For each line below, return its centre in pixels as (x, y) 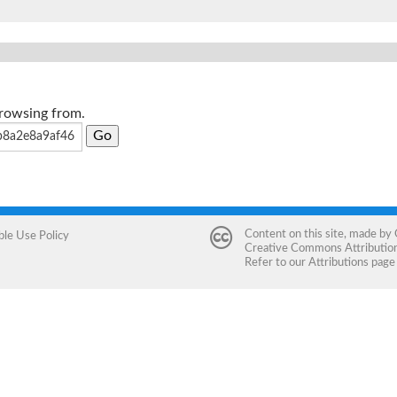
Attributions (338, 262)
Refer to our (276, 262)
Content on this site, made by (319, 234)
